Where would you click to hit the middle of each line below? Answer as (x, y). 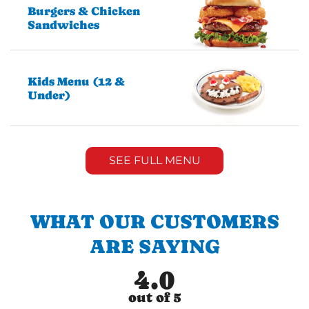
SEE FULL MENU (154, 160)
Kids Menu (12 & (76, 81)
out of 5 (154, 297)
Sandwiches (63, 25)
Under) (49, 95)
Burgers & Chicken (84, 11)
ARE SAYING (154, 246)
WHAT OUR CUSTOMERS (154, 221)
